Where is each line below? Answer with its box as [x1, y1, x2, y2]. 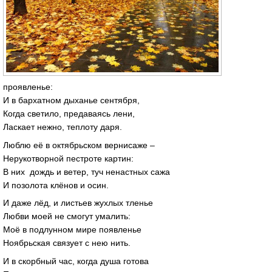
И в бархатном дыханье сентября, [3, 95, 140, 105]
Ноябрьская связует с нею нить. [3, 238, 131, 248]
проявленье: [3, 81, 53, 92]
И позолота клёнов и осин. [3, 180, 109, 190]
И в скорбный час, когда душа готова [3, 256, 149, 267]
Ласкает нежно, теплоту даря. [3, 121, 122, 132]
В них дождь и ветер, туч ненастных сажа [3, 166, 170, 177]
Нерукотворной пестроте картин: [3, 153, 134, 163]
